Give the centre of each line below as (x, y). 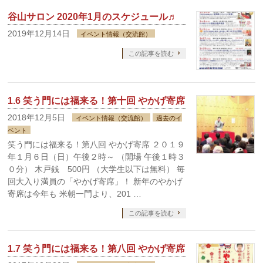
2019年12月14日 (39, 33)
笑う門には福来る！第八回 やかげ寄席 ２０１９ (97, 144)
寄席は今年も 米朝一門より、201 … (75, 194)
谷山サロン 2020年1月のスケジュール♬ (93, 17)
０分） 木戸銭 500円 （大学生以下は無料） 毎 (97, 169)
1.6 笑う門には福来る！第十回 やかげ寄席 (97, 101)
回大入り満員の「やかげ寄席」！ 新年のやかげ (95, 181)
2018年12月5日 (37, 117)
